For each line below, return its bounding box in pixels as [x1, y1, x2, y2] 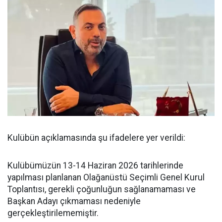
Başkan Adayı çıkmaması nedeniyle [7, 196, 141, 207]
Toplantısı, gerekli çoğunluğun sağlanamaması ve [7, 184, 196, 195]
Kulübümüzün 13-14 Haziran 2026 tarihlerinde [7, 161, 183, 171]
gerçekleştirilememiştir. [7, 208, 99, 219]
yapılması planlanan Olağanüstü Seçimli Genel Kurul [7, 172, 205, 183]
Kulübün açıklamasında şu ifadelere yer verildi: [7, 133, 185, 143]
